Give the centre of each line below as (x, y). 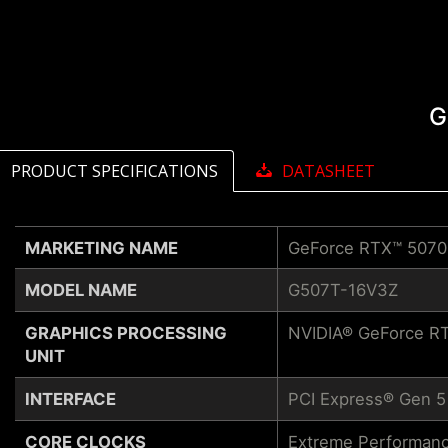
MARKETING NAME (101, 247)
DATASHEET (328, 171)
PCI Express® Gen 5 (366, 398)
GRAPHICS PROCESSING (126, 332)
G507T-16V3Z (342, 289)
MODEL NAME (81, 289)
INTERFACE (70, 398)
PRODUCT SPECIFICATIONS (114, 171)
